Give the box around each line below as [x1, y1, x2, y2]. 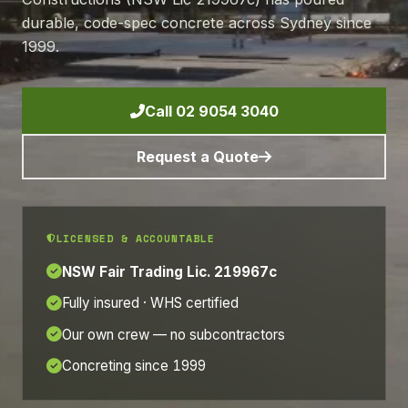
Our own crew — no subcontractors [61, 325, 285, 343]
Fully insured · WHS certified [61, 294, 239, 312]
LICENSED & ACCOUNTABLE [56, 230, 215, 247]
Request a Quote [137, 147, 259, 166]
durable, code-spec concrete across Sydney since [22, 14, 372, 33]
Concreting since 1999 [61, 357, 206, 375]
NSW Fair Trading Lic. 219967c [61, 263, 277, 281]
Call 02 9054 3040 [144, 101, 279, 120]
